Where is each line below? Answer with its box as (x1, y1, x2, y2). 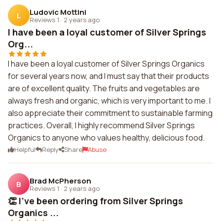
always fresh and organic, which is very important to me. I (8, 95, 211, 106)
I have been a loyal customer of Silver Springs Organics (8, 58, 205, 69)
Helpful (14, 145, 36, 154)
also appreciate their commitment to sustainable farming (8, 108, 213, 118)
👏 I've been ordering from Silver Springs (8, 195, 183, 207)
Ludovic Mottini (30, 6, 86, 17)
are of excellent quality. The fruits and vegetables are (8, 83, 200, 94)
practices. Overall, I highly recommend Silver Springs (8, 120, 195, 131)
